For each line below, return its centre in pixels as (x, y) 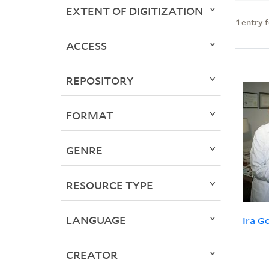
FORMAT (89, 116)
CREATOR (92, 255)
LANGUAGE (96, 220)
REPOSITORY (100, 81)
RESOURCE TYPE (109, 185)
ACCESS (86, 46)
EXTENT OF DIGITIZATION (134, 11)
